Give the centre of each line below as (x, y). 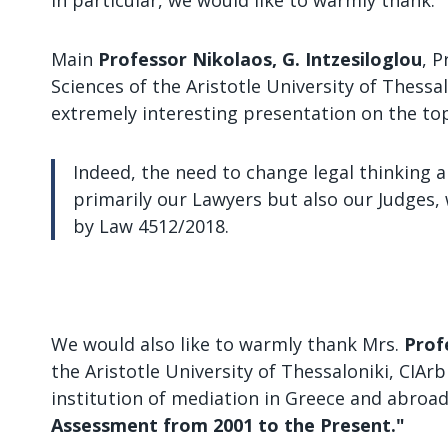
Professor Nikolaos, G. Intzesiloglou (260, 59)
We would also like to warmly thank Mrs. (227, 344)
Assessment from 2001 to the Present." (228, 425)
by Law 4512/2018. (151, 226)
